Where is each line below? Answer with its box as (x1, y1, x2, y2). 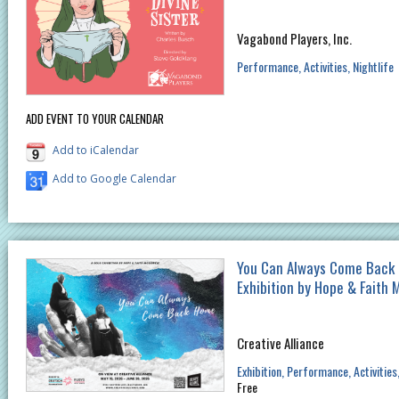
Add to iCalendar (53, 142, 139, 159)
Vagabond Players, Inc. (236, 28, 352, 48)
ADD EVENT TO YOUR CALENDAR (26, 110, 164, 128)
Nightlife (352, 56, 394, 76)
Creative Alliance (236, 333, 324, 354)
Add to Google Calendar (53, 171, 176, 187)
